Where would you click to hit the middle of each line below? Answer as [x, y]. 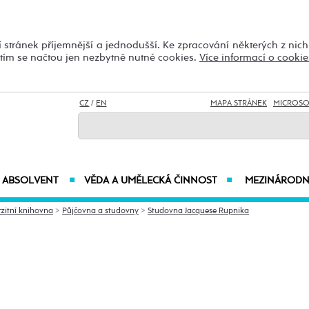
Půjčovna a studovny [100, 211]
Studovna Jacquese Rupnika [198, 211]
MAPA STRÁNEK [239, 103]
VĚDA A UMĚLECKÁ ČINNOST [150, 180]
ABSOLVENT [30, 180]
